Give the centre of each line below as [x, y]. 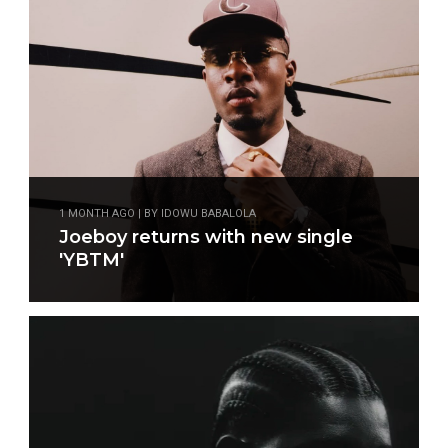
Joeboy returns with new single [206, 237]
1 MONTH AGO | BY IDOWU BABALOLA [157, 213]
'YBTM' [91, 260]
